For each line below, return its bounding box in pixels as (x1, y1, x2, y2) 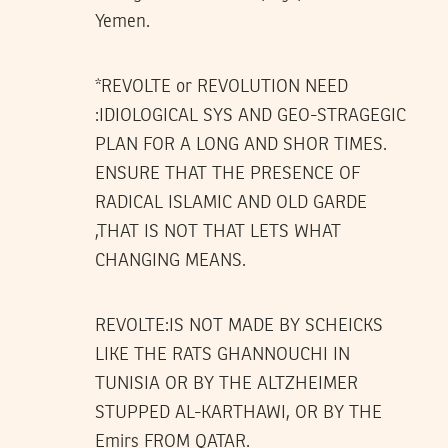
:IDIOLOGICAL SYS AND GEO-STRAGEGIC (95, 106, 406, 125)
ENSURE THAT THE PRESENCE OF (95, 164, 360, 183)
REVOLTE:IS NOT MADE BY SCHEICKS (95, 316, 383, 335)
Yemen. (95, 12, 150, 31)
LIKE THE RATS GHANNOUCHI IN (95, 345, 350, 364)
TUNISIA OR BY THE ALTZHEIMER (95, 374, 358, 393)
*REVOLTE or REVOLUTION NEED (95, 77, 348, 96)
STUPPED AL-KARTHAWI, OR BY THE (95, 403, 382, 422)
